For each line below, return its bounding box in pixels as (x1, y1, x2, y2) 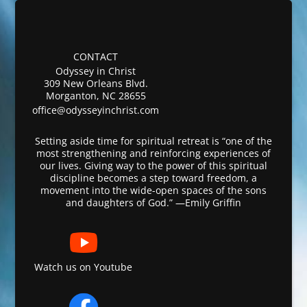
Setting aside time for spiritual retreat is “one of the (35, 134, 272, 147)
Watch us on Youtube (34, 260, 133, 273)
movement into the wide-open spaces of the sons (40, 184, 267, 197)
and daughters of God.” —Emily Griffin (66, 196, 241, 209)
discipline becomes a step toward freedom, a (50, 171, 257, 184)
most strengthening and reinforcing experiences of (36, 147, 271, 160)
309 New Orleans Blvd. (43, 77, 148, 90)
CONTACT (73, 50, 119, 63)
